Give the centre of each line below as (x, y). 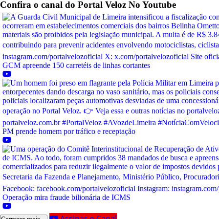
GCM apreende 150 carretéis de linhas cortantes (76, 66)
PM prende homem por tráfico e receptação (69, 131)
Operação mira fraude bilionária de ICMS (66, 197)
